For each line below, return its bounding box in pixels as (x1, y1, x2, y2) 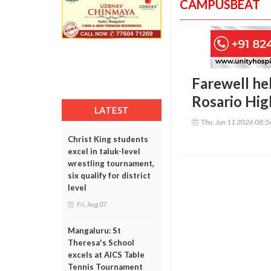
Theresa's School (68, 238, 134, 247)
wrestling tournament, (68, 158, 154, 168)
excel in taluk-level (68, 146, 140, 156)
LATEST (94, 105, 129, 116)
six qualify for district (68, 171, 151, 180)
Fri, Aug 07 (77, 200, 106, 208)
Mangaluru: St (68, 226, 121, 235)
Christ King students (68, 134, 148, 144)
